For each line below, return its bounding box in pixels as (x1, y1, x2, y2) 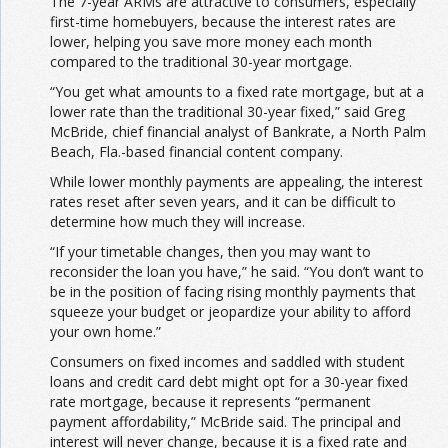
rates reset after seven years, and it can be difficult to (50, 191, 396, 211)
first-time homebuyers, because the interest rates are (50, 11, 396, 31)
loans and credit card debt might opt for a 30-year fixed (50, 371, 408, 391)
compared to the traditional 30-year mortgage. (50, 51, 352, 71)
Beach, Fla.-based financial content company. (50, 141, 343, 161)
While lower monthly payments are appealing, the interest (50, 171, 423, 191)
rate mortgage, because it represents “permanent (50, 391, 371, 411)
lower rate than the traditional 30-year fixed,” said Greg (50, 101, 405, 121)
